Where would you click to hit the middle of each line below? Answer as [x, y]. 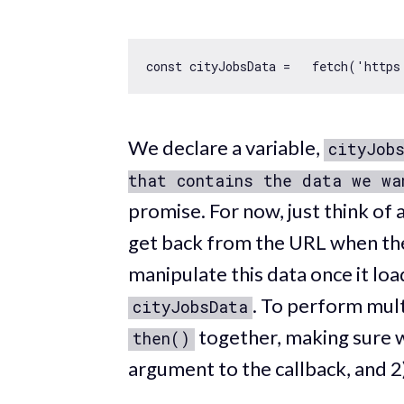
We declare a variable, [226, 147]
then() [161, 338]
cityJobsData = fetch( [269, 66]
